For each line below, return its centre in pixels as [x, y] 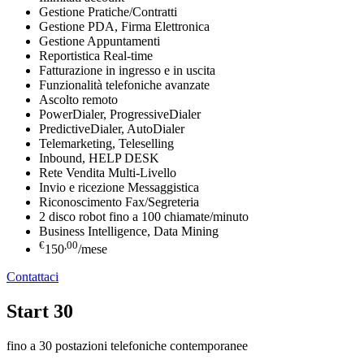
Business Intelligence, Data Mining [129, 231]
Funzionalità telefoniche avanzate [124, 84]
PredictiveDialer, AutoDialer [112, 128]
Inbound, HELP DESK [99, 158]
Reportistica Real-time [96, 55]
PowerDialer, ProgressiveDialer [120, 114]
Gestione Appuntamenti [100, 41]
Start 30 [40, 312]
